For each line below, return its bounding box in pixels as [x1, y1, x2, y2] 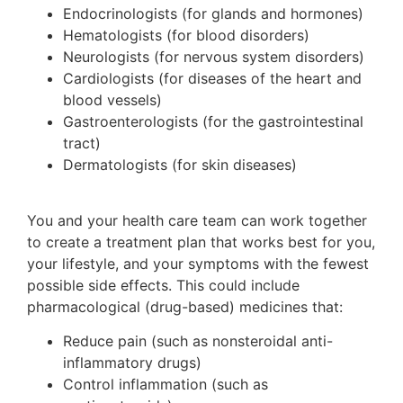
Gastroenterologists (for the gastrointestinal [63, 112, 363, 130]
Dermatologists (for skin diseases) [63, 155, 297, 174]
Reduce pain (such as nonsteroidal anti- [63, 332, 333, 351]
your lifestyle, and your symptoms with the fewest [27, 254, 369, 273]
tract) [63, 133, 101, 152]
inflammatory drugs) [63, 354, 201, 372]
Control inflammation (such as [63, 375, 268, 394]
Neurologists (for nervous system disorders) [63, 47, 364, 66]
